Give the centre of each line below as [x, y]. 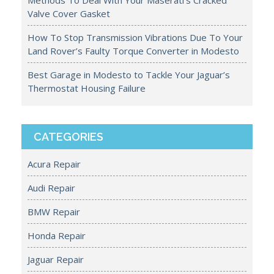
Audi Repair [51, 188]
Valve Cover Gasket [69, 14]
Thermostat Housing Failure [87, 88]
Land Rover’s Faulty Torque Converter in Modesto [133, 51]
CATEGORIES [68, 137]
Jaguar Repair [56, 260]
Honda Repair [57, 236]
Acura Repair [54, 164]
